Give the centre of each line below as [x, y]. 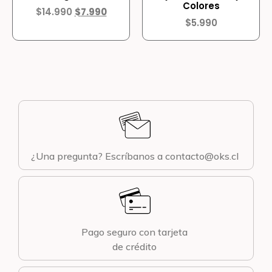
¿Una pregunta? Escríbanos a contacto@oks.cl [134, 156]
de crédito [134, 247]
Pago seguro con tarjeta [134, 232]
